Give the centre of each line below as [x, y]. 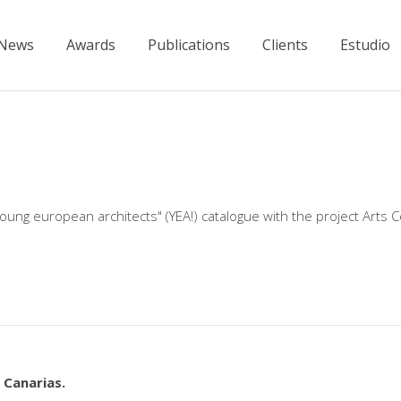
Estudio [365, 45]
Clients [285, 45]
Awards [91, 45]
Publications [189, 45]
